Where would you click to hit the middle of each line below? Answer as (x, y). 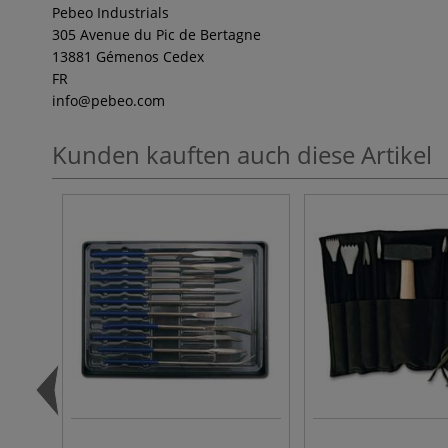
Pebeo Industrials (110, 12)
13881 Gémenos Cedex (128, 56)
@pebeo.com (121, 100)
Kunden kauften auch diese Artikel (242, 154)
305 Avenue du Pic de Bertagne (156, 34)
